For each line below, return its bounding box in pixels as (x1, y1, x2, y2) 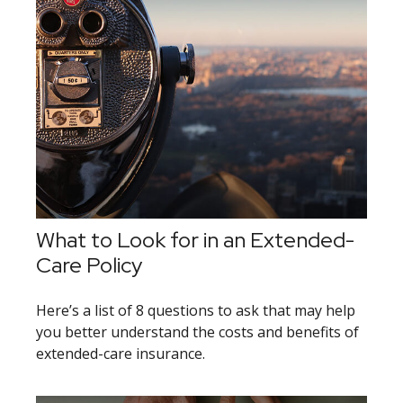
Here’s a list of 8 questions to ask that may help (36, 300, 355, 320)
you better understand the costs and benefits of (36, 321, 359, 342)
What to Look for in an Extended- (36, 225, 354, 254)
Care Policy (36, 250, 142, 279)
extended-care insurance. (36, 343, 205, 363)
